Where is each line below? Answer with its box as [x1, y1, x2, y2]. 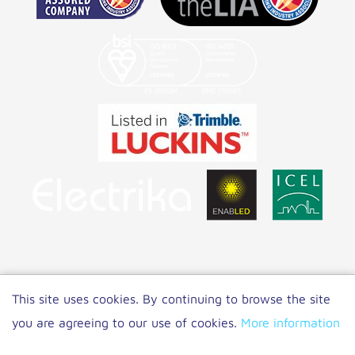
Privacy [272, 281, 315, 295]
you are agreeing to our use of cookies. [12, 315, 241, 330]
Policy [160, 304, 195, 319]
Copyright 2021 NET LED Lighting [40, 281, 235, 295]
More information [241, 315, 340, 330]
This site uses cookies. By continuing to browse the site [12, 292, 330, 306]
